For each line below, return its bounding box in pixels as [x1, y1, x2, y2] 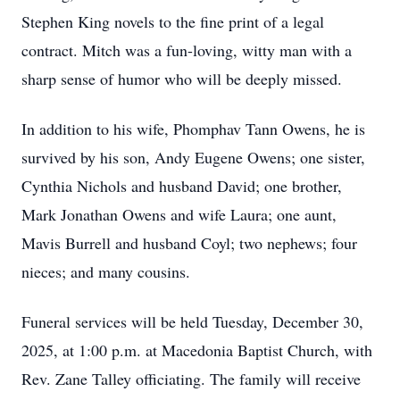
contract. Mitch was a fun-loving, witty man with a [21, 39, 352, 61]
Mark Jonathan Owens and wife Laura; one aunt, [21, 204, 337, 225]
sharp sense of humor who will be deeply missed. [21, 68, 342, 89]
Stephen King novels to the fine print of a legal [21, 11, 324, 32]
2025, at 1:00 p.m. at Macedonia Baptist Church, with [21, 339, 372, 361]
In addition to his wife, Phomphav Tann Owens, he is [21, 118, 365, 139]
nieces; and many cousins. [21, 261, 190, 282]
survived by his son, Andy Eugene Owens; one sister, [21, 146, 365, 168]
